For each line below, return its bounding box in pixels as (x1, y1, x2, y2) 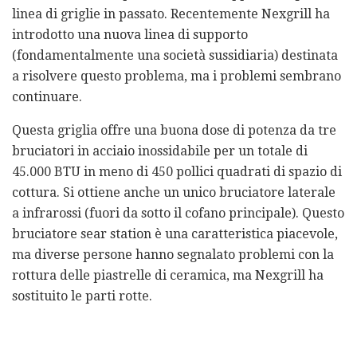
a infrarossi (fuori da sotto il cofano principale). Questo (12, 205, 344, 221)
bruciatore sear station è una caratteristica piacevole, (12, 226, 338, 241)
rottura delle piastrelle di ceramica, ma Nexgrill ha (12, 267, 324, 283)
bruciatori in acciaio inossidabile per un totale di (12, 143, 308, 159)
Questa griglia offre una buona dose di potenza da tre (12, 122, 336, 138)
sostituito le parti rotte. (12, 288, 152, 304)
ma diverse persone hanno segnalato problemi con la (12, 246, 334, 262)
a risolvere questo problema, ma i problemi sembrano (12, 68, 341, 84)
